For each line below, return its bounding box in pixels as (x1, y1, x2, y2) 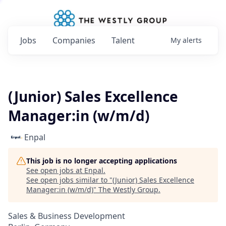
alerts (183, 35, 202, 45)
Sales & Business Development (8, 210, 125, 221)
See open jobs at (26, 165, 84, 175)
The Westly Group (98, 185, 158, 194)
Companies (52, 35, 95, 46)
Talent (111, 35, 135, 46)
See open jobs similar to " (26, 175, 112, 185)
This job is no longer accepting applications (26, 156, 177, 165)
